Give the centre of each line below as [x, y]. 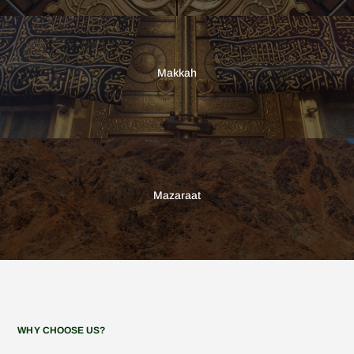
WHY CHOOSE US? [62, 331]
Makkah [177, 73]
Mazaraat [177, 195]
